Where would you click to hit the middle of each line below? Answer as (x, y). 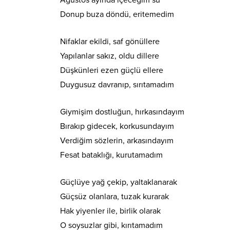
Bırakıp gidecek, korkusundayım (117, 127)
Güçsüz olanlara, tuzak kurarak (114, 197)
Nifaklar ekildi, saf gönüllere (110, 42)
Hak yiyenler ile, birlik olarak (110, 211)
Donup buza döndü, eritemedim (117, 15)
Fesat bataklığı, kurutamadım (111, 155)
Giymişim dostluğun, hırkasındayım (122, 112)
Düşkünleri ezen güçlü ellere (112, 71)
